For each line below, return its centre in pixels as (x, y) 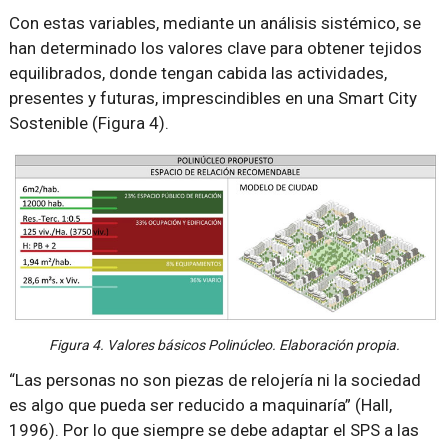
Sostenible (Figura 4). (88, 123)
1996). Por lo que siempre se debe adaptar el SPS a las (213, 429)
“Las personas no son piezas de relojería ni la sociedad (214, 379)
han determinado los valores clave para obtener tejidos (215, 48)
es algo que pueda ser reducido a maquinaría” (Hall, (200, 404)
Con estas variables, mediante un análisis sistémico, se (214, 23)
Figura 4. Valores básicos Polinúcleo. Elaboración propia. (224, 344)
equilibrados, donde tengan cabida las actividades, (197, 73)
